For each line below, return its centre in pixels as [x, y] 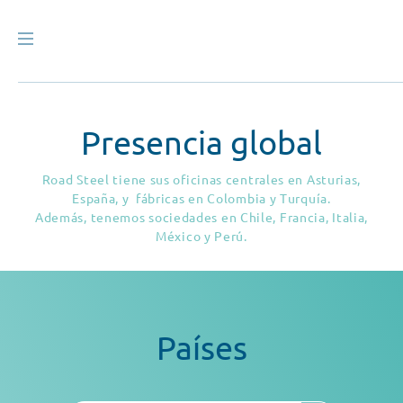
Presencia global [201, 142]
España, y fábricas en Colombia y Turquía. [201, 197]
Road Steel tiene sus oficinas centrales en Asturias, [201, 179]
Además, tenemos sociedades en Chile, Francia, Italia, [201, 216]
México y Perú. [201, 235]
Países [201, 346]
